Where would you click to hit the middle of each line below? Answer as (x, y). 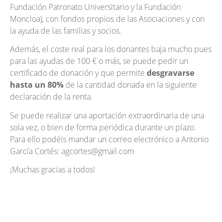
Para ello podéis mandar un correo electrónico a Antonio (109, 139)
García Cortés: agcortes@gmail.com (72, 151)
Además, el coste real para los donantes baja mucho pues (111, 49)
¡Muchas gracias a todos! (53, 170)
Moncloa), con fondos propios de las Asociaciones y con (107, 19)
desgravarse (170, 73)
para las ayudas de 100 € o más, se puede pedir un (99, 61)
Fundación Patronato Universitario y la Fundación (95, 7)
